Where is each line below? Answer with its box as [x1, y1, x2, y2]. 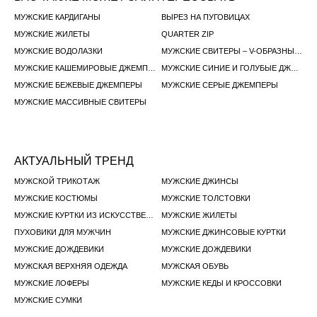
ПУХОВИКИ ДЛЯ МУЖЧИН [14, 228, 111, 236]
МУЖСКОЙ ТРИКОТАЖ [14, 177, 100, 185]
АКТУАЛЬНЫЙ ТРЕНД [14, 155, 134, 167]
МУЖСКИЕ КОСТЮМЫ [14, 194, 98, 202]
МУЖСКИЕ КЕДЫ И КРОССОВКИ [161, 279, 282, 287]
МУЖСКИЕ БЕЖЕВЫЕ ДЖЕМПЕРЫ [14, 81, 142, 89]
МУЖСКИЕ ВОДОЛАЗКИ [14, 47, 103, 55]
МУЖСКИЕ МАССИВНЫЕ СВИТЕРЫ [14, 98, 146, 106]
